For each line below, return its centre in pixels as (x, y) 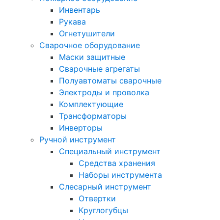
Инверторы (81, 128)
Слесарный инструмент (105, 187)
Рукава (72, 22)
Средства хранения (117, 163)
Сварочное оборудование (90, 45)
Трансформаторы (93, 116)
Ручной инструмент (78, 139)
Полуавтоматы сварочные (110, 81)
